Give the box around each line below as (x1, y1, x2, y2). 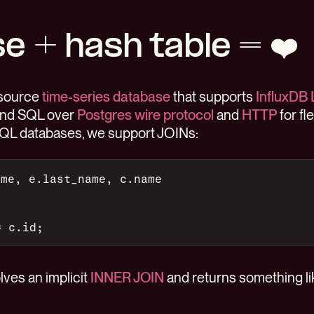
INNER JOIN (90, 269, 164, 286)
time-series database (42, 88, 170, 105)
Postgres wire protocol (77, 107, 214, 123)
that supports (170, 88, 256, 105)
